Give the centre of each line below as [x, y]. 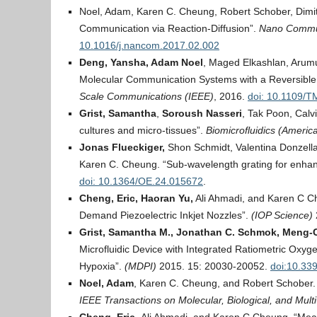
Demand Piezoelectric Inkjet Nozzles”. [165, 215]
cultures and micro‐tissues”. [143, 130]
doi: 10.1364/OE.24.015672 [141, 181]
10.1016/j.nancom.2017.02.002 [149, 45]
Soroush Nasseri [202, 113]
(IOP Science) [283, 215]
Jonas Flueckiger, [122, 147]
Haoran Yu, [167, 198]
